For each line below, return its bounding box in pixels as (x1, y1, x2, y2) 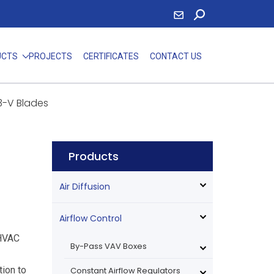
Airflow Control (59, 212, 122, 224)
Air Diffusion (59, 180, 110, 193)
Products (68, 149, 119, 164)
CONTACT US (149, 51, 202, 61)
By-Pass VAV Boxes (70, 240, 147, 252)
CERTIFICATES (83, 51, 139, 61)
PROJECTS (28, 51, 72, 61)
